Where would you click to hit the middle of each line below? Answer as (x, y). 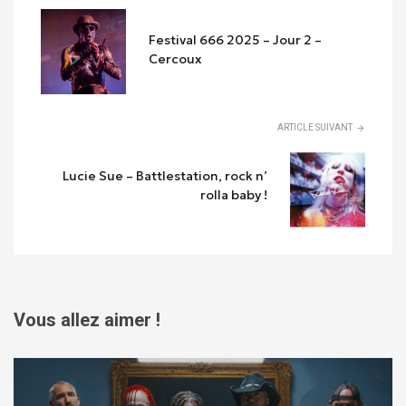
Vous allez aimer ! (87, 319)
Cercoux (176, 58)
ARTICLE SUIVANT (315, 128)
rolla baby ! (234, 194)
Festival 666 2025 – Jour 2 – (236, 39)
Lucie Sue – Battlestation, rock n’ (165, 175)
